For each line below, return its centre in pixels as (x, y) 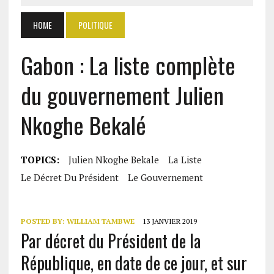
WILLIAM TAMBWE (100, 221)
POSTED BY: (43, 221)
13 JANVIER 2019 (169, 221)
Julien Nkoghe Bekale (113, 160)
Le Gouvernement (165, 177)
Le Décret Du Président (69, 177)
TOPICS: (40, 160)
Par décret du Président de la (110, 241)
